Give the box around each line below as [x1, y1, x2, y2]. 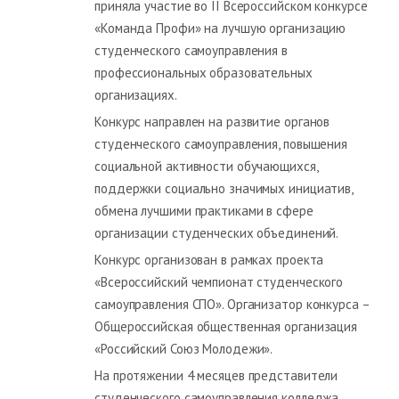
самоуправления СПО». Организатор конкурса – [94, 295, 370, 313]
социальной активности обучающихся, [94, 157, 318, 175]
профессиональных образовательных [94, 63, 313, 81]
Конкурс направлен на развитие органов [94, 112, 330, 130]
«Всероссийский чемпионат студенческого [94, 273, 344, 290]
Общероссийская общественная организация [94, 317, 358, 335]
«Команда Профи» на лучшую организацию [94, 19, 346, 37]
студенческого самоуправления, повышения [94, 134, 348, 152]
